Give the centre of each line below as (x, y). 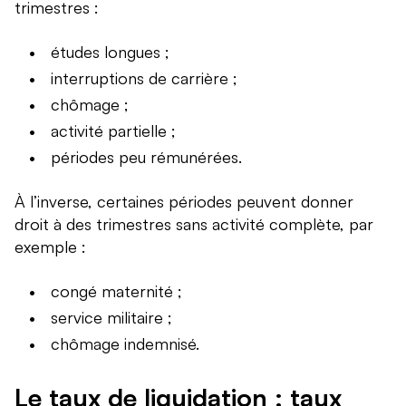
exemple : (50, 247)
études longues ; (110, 52)
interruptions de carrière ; (144, 78)
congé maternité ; (116, 291)
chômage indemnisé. (125, 344)
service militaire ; (111, 318)
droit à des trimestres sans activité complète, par (194, 224)
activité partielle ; (113, 131)
